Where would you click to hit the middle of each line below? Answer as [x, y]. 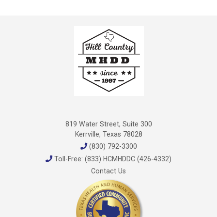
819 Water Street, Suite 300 [108, 124]
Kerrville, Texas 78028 [108, 134]
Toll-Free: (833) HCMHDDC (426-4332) [112, 159]
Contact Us [108, 171]
